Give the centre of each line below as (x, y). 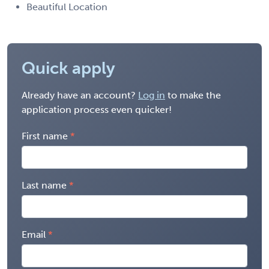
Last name (44, 185)
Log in (152, 95)
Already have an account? (80, 95)
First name (45, 136)
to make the (193, 95)
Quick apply (68, 68)
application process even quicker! (97, 109)
